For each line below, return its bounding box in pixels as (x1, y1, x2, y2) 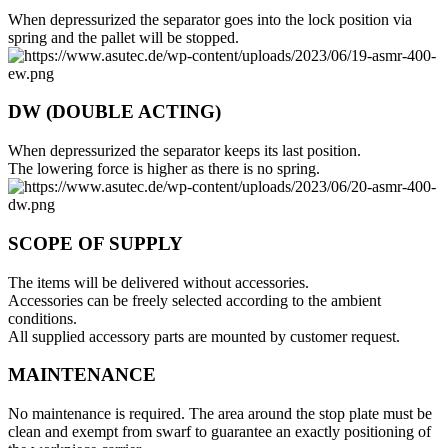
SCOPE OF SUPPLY (8, 232, 183, 254)
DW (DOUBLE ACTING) (8, 101, 221, 123)
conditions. (8, 309, 77, 327)
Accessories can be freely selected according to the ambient (8, 291, 381, 309)
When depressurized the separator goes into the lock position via (8, 10, 412, 28)
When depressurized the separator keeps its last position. (8, 142, 361, 160)
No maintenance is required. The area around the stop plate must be (8, 404, 432, 422)
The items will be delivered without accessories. (8, 273, 309, 291)
